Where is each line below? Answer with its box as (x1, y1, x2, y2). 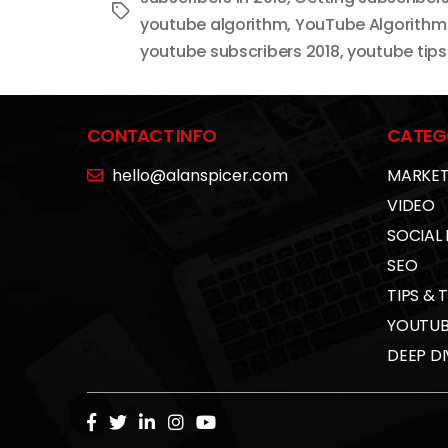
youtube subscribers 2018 (140, 40, 340, 64)
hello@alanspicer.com (112, 164, 288, 188)
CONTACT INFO (87, 123, 217, 149)
